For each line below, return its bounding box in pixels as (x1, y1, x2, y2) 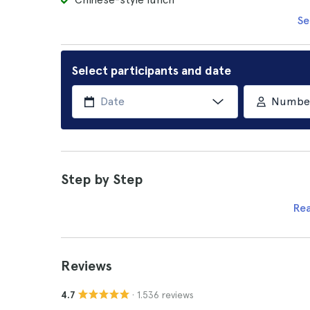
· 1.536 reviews (132, 289, 194, 300)
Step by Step (61, 171, 143, 188)
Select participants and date (72, 63, 231, 77)
